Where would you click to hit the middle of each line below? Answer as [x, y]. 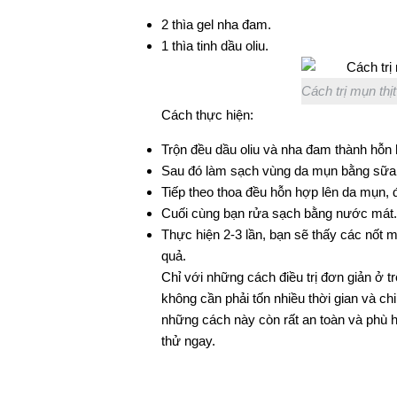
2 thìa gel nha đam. [216, 25]
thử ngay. [190, 341]
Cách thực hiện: [207, 115]
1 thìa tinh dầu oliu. [215, 46]
